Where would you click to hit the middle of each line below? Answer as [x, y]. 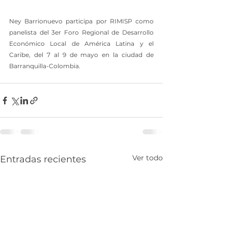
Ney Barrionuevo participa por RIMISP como [81, 21]
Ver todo [148, 158]
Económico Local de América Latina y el [81, 44]
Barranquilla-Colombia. [45, 66]
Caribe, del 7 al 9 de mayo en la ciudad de [81, 55]
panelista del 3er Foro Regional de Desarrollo [81, 33]
